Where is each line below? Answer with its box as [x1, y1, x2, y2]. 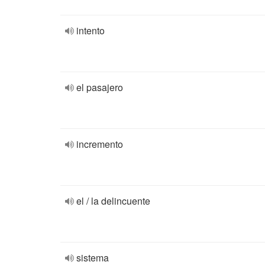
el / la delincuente [76, 194, 150, 208]
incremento [76, 137, 123, 151]
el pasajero [76, 80, 123, 94]
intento [76, 24, 105, 37]
